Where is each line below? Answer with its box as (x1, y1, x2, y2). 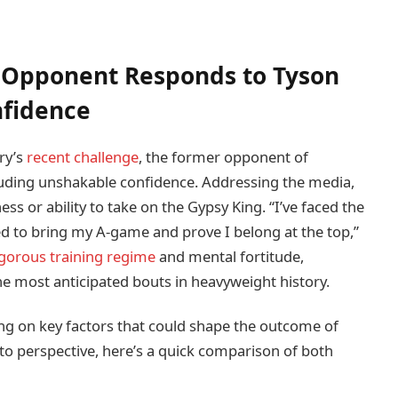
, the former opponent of (138, 147, 308, 168)
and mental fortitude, (155, 246, 304, 267)
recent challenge (26, 147, 139, 168)
